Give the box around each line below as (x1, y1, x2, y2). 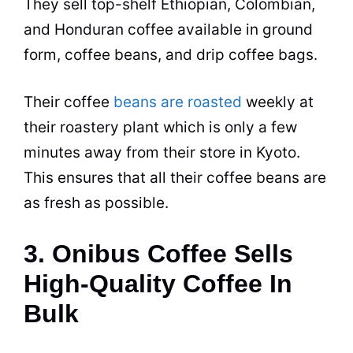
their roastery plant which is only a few (24, 118, 297, 136)
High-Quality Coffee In (24, 269, 292, 298)
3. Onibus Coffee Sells (24, 239, 293, 268)
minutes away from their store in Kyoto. (24, 143, 300, 162)
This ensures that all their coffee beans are (24, 169, 326, 187)
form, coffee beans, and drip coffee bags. (24, 45, 318, 64)
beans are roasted (113, 93, 242, 111)
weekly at (242, 93, 314, 111)
